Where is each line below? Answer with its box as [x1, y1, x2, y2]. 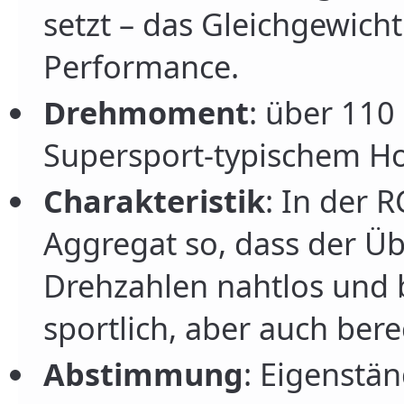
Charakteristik [42, 179, 265, 222]
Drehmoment [42, 90, 249, 133]
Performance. [42, 44, 239, 87]
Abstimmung [42, 352, 243, 395]
